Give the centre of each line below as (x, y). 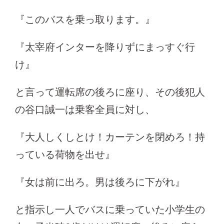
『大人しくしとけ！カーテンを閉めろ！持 (110, 137)
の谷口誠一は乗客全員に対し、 (85, 109)
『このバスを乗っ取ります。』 (85, 19)
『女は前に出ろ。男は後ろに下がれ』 (100, 182)
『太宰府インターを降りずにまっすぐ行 (105, 47)
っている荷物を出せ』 (65, 154)
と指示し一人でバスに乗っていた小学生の (110, 209)
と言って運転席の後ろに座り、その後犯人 (110, 92)
